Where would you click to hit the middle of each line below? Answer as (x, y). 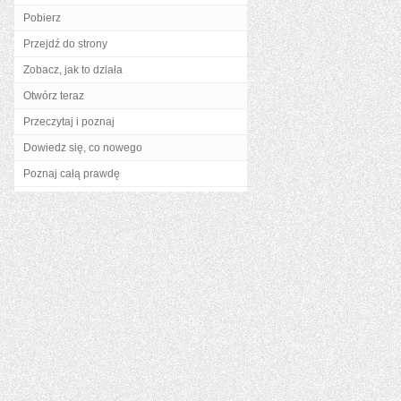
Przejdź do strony (65, 44)
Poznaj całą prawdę (72, 174)
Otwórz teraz (54, 96)
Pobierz (42, 18)
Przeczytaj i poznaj (69, 122)
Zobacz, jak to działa (73, 70)
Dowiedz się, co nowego (83, 148)
